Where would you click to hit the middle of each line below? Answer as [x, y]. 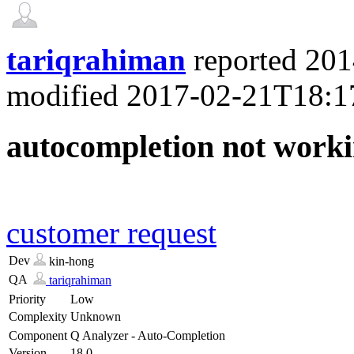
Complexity [38, 317]
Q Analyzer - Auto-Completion [148, 336]
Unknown [96, 317]
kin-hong [72, 262]
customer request [111, 233]
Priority [27, 299]
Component [38, 336]
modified [62, 95]
